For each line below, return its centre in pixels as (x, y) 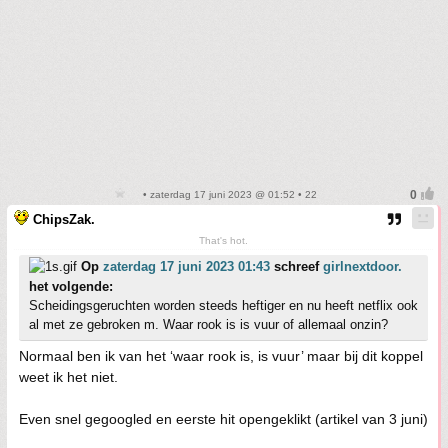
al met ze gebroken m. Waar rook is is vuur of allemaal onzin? (208, 324)
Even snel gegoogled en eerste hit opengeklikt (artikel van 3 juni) (223, 418)
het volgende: (71, 286)
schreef (296, 266)
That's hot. (223, 240)
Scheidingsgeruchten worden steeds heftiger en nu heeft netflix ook (223, 305)
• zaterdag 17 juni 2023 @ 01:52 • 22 (228, 194)
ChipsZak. (64, 219)
